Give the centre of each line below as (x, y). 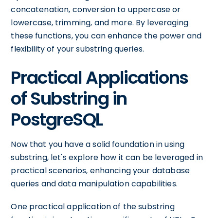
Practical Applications (100, 78)
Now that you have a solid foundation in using (98, 144)
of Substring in (69, 99)
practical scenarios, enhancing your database (100, 171)
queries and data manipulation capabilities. (94, 184)
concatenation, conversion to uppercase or (96, 9)
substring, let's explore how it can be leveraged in (107, 157)
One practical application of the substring (93, 207)
